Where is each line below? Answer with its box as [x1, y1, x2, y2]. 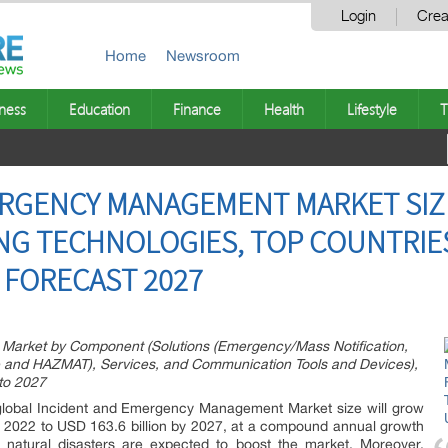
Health [264, 99, 304, 119]
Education [69, 99, 130, 119]
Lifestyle [347, 99, 397, 119]
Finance [173, 99, 221, 119]
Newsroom [166, 47, 240, 64]
